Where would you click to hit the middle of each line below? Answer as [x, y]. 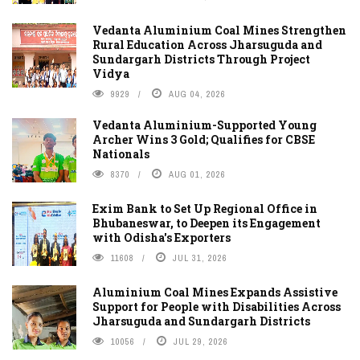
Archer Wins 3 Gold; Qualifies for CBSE [204, 140]
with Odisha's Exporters [162, 238]
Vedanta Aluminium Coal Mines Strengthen [219, 31]
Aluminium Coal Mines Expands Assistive [215, 292]
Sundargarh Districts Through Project [201, 59]
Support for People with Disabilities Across [217, 307]
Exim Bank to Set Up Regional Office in [205, 209]
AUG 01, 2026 [197, 175]
